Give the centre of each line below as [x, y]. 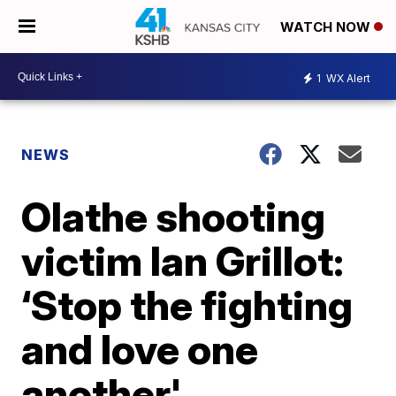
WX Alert [347, 78]
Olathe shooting [174, 217]
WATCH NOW [327, 27]
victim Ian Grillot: [183, 261]
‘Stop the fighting [187, 305]
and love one [140, 349]
